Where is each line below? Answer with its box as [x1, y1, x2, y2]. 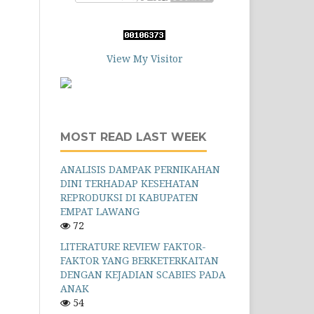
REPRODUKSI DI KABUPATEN [60, 190, 198, 204]
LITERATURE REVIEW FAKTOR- [60, 239, 206, 253]
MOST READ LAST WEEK [60, 130, 207, 144]
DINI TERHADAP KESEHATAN [60, 176, 199, 190]
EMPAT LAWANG [60, 204, 139, 218]
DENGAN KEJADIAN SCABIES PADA [60, 267, 226, 281]
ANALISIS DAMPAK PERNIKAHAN [60, 162, 220, 176]
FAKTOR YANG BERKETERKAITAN [60, 253, 219, 267]
